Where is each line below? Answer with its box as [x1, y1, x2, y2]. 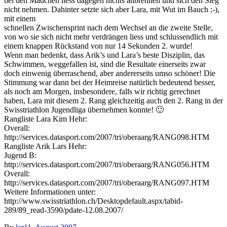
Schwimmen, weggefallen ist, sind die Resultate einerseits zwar [4, 60, 206, 68]
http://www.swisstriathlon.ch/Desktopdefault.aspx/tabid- [4, 197, 183, 205]
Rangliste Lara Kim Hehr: [4, 115, 87, 123]
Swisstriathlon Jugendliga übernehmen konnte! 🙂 [4, 105, 164, 114]
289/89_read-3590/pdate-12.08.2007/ [4, 206, 123, 214]
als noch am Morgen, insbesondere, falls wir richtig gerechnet [4, 87, 200, 96]
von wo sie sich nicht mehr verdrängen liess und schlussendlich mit [4, 32, 218, 41]
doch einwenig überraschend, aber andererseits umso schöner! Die [4, 69, 215, 78]
